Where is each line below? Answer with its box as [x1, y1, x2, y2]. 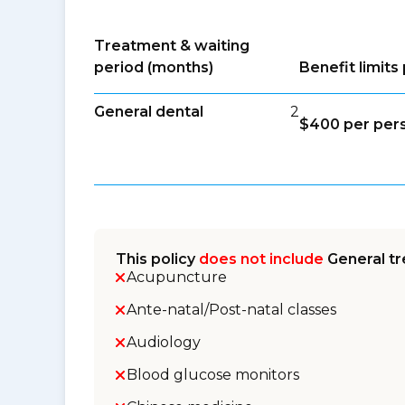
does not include [199, 250, 324, 268]
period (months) [94, 59, 213, 76]
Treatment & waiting [94, 37, 250, 54]
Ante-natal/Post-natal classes [127, 301, 336, 318]
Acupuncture [127, 268, 227, 286]
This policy [116, 250, 199, 268]
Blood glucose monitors [127, 366, 299, 383]
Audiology [127, 334, 201, 351]
